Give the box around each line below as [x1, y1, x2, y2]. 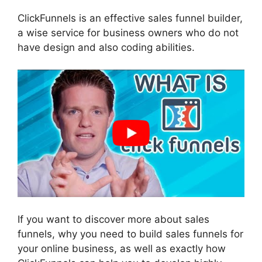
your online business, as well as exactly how [18, 242, 226, 254]
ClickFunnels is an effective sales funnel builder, [18, 12, 243, 24]
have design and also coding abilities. [18, 41, 195, 53]
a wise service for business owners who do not [18, 26, 239, 39]
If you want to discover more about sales [18, 213, 209, 225]
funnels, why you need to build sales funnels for [18, 227, 243, 240]
